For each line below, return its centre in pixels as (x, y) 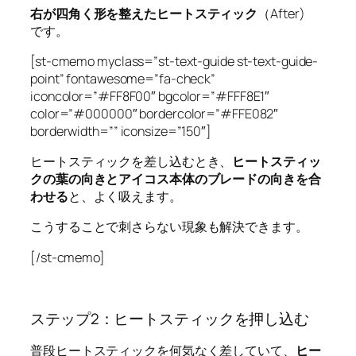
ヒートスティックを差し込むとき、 (132, 162)
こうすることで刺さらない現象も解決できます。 (169, 227)
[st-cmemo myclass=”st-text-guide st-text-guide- (174, 61)
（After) (288, 13)
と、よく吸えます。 (125, 197)
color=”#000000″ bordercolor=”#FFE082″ (155, 113)
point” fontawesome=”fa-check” (123, 78)
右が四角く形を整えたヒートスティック (144, 13)
